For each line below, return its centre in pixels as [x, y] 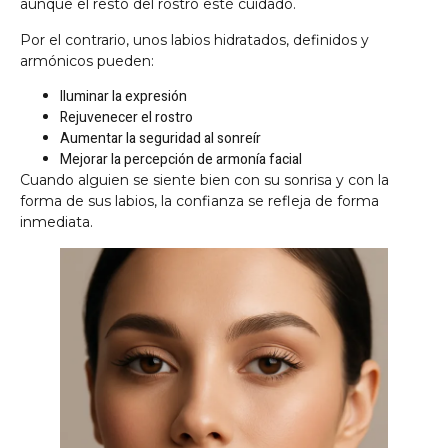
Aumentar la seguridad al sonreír [160, 139]
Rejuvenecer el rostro [126, 118]
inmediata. [56, 222]
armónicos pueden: [87, 60]
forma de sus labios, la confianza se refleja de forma [199, 201]
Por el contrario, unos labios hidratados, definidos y [194, 39]
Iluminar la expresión [123, 97]
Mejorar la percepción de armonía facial [181, 160]
